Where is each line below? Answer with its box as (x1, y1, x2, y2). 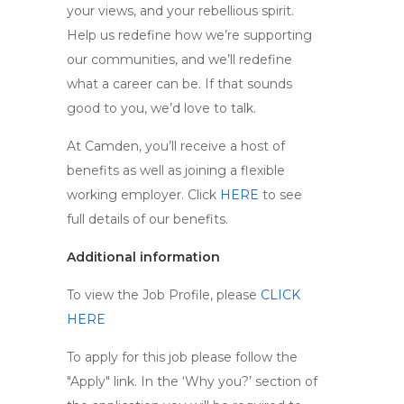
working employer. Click (67, 187, 220, 203)
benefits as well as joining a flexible (67, 162, 285, 179)
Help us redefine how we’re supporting (67, 27, 312, 43)
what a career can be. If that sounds (67, 76, 292, 92)
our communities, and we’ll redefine (67, 51, 292, 68)
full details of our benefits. (67, 211, 228, 227)
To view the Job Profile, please (67, 287, 261, 303)
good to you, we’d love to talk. (67, 100, 256, 116)
